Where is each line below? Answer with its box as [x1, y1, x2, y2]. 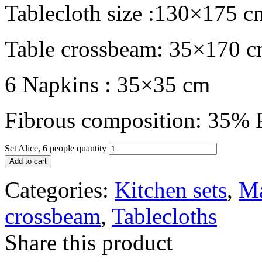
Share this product [5, 229, 173, 255]
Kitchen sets [115, 177, 227, 202]
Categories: [5, 177, 115, 202]
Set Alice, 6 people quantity [5, 143, 106, 153]
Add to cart [9, 156, 47, 166]
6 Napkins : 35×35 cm [5, 71, 210, 97]
